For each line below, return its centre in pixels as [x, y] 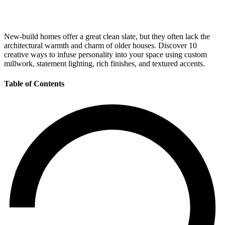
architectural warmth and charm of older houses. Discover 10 [100, 46]
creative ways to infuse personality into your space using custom [105, 55]
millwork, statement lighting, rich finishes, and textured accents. [104, 64]
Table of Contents [34, 83]
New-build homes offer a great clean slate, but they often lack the [107, 37]
